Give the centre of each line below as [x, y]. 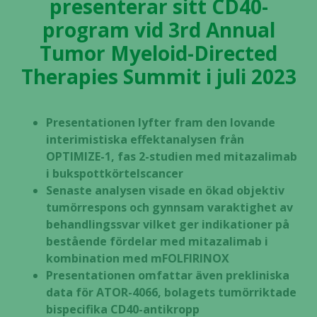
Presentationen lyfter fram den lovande [161, 122]
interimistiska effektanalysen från [145, 139]
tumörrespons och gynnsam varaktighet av [169, 207]
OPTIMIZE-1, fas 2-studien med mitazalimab [172, 156]
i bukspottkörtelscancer [115, 173]
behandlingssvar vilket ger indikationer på [168, 224]
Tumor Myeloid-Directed [158, 53]
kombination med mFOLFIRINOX [138, 258]
